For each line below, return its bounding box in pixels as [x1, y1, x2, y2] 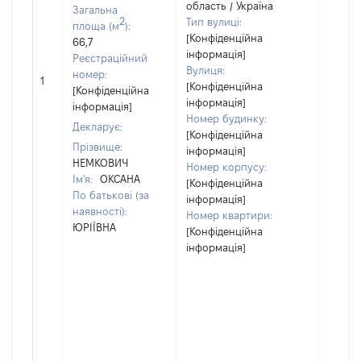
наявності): [73, 205, 127, 217]
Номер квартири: [186, 210, 272, 221]
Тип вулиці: [186, 16, 242, 27]
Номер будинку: [186, 113, 267, 124]
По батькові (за [73, 189, 149, 201]
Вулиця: [186, 64, 225, 76]
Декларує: [73, 121, 122, 132]
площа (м [73, 20, 119, 31]
